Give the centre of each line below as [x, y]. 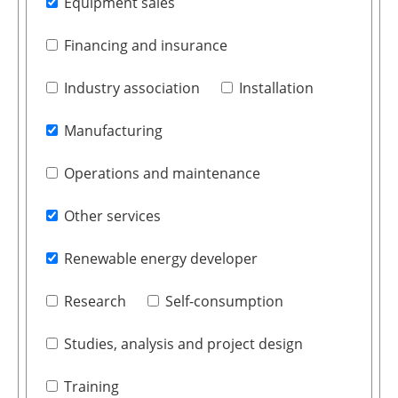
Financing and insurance [145, 45]
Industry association [131, 88]
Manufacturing [113, 130]
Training [91, 386]
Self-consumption [224, 301]
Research [95, 301]
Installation [276, 88]
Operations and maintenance [162, 173]
